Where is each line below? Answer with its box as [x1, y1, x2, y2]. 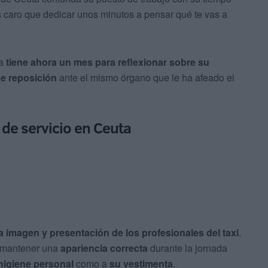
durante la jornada [148, 241, 227, 255]
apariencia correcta [60, 241, 148, 255]
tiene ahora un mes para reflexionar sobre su [6, 55, 209, 69]
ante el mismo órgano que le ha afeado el [57, 71, 234, 85]
